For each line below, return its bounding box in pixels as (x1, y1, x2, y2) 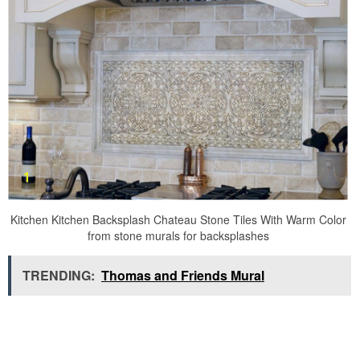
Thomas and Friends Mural (101, 266, 264, 285)
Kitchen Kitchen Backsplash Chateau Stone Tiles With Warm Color (10, 211, 346, 228)
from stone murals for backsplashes (87, 227, 269, 244)
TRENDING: (22, 266, 95, 285)
